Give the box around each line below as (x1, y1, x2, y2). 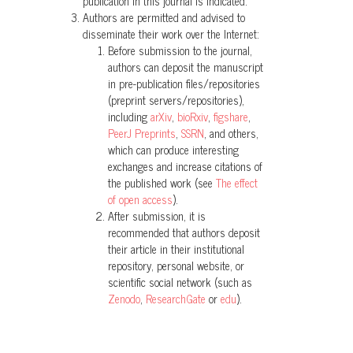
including (108, 107, 150, 127)
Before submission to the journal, (108, 41, 252, 61)
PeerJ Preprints (108, 124, 176, 143)
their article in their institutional (108, 240, 244, 259)
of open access (108, 190, 173, 210)
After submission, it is (108, 206, 206, 226)
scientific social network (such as (108, 273, 252, 292)
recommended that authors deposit (108, 223, 260, 243)
